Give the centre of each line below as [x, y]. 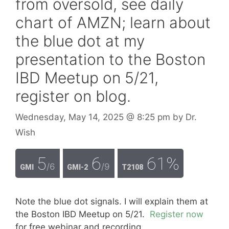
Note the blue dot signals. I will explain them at [112, 201]
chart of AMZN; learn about [113, 22]
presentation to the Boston [110, 59]
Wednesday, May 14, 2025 [70, 117]
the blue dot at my [80, 41]
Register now [177, 214]
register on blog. [73, 96]
